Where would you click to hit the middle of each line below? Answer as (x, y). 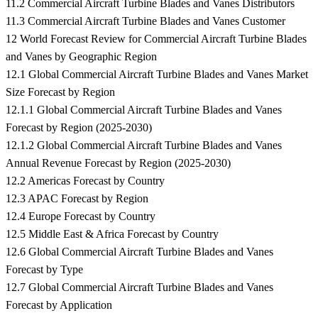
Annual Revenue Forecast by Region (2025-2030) (118, 163)
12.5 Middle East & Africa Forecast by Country (112, 234)
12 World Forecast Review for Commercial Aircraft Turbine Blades (156, 39)
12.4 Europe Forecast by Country (81, 216)
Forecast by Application (59, 305)
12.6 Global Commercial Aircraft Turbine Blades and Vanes (139, 252)
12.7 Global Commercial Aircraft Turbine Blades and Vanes (139, 287)
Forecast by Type (44, 270)
